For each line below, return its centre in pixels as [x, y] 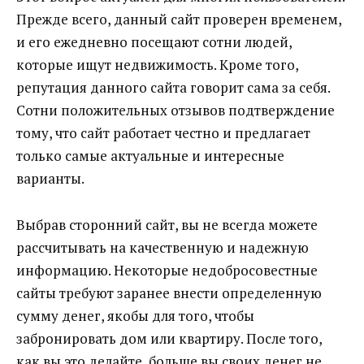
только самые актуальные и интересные [150, 156]
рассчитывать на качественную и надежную [162, 247]
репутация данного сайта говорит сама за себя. [173, 88]
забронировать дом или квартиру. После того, [169, 338]
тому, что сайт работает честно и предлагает [163, 133]
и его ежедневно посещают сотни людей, [154, 42]
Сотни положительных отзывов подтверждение [175, 110]
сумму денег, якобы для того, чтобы [135, 315]
